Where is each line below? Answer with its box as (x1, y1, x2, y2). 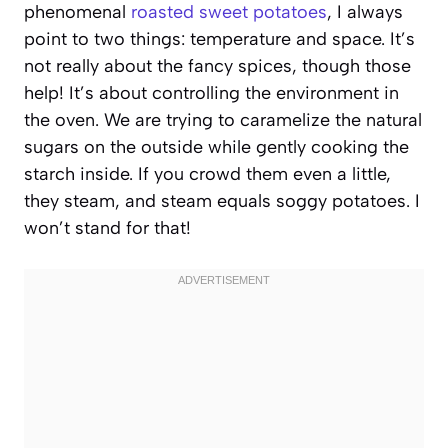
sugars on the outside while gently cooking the (24, 135, 409, 158)
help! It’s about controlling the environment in (24, 81, 399, 104)
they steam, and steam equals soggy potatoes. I (24, 189, 420, 212)
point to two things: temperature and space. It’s (24, 27, 415, 50)
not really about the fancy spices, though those (24, 54, 411, 77)
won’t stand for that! (24, 216, 191, 239)
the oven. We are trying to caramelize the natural (24, 108, 422, 131)
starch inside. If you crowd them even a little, (24, 162, 391, 185)
